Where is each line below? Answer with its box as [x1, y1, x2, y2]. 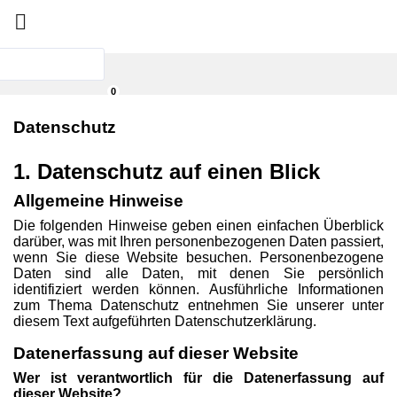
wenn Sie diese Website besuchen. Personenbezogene [13, 250, 384, 265]
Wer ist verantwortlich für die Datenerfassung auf [13, 370, 384, 385]
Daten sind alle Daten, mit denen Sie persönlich [13, 266, 384, 281]
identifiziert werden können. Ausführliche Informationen [13, 282, 384, 297]
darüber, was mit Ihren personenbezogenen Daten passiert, [13, 234, 384, 249]
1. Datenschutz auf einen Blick [13, 160, 320, 183]
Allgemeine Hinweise [13, 191, 183, 210]
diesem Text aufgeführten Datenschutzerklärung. [13, 314, 316, 329]
